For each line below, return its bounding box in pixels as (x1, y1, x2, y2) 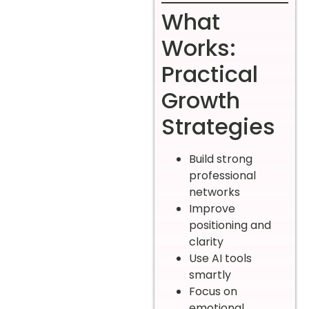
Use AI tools (189, 250, 252, 266)
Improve (189, 200, 235, 217)
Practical (161, 58, 258, 90)
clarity (189, 233, 223, 250)
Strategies (161, 110, 275, 142)
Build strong (189, 150, 252, 167)
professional (189, 167, 256, 183)
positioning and (189, 217, 271, 233)
